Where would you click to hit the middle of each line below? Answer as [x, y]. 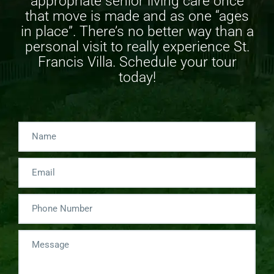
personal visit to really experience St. [137, 46]
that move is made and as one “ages [137, 16]
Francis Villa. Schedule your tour [137, 62]
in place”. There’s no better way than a [137, 31]
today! [137, 77]
